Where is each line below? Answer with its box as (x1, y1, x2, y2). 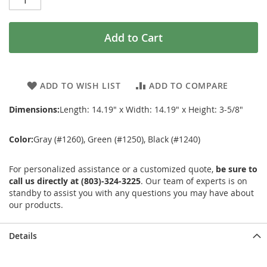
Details (9, 229, 37, 241)
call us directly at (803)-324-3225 (9, 175, 141, 187)
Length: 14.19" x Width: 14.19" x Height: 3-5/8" (60, 103, 243, 115)
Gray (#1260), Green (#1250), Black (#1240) (33, 133, 200, 145)
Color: (9, 133, 33, 145)
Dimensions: (9, 103, 60, 115)
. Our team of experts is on (141, 175, 247, 187)
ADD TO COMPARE (149, 79, 228, 91)
